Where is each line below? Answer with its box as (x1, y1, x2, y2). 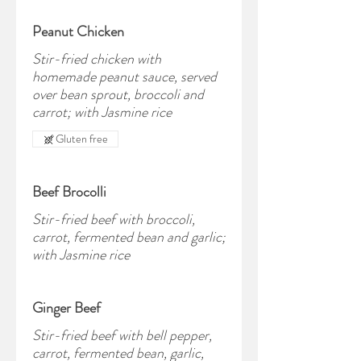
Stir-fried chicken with (32, 48, 161, 69)
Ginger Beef (32, 297, 101, 318)
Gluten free (56, 131, 108, 147)
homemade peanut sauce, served (32, 66, 217, 87)
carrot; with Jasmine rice (32, 102, 172, 122)
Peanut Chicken (32, 21, 124, 42)
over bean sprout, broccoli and (32, 84, 204, 105)
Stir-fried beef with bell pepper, (32, 325, 212, 346)
